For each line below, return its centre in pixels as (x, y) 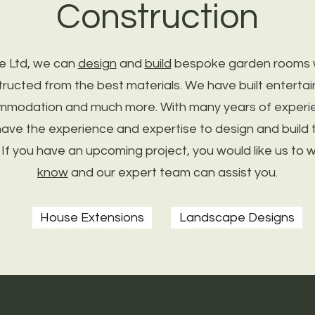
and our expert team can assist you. (173, 173)
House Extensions (92, 218)
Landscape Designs (237, 218)
